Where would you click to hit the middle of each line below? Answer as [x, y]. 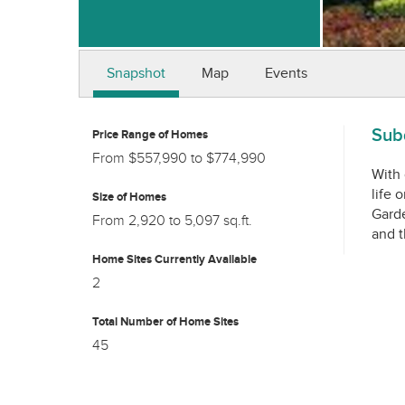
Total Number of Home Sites [165, 322]
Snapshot [136, 74]
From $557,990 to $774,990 [179, 159]
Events [286, 74]
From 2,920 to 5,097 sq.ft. [172, 221]
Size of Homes [129, 197]
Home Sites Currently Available [174, 259]
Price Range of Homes [150, 135]
